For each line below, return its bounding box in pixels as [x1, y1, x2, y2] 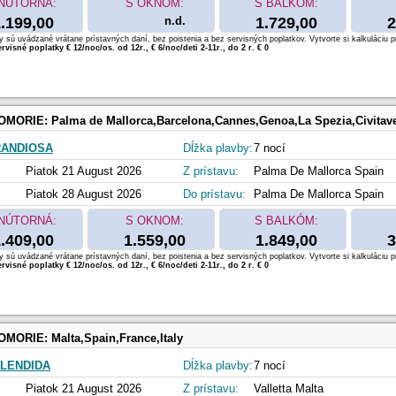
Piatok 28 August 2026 [26, 187, 141, 202]
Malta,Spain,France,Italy [51, 331, 183, 346]
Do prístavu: [183, 187, 246, 202]
